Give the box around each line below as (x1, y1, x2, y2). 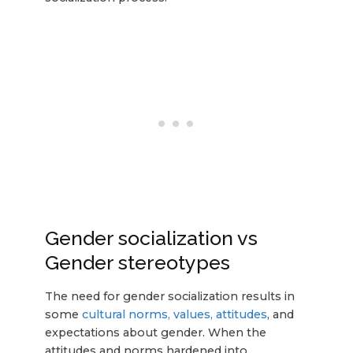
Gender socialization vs (44, 225, 258, 250)
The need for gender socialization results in (44, 288, 295, 303)
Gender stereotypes (44, 250, 230, 274)
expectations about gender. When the (44, 325, 266, 340)
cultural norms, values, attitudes (81, 307, 267, 321)
